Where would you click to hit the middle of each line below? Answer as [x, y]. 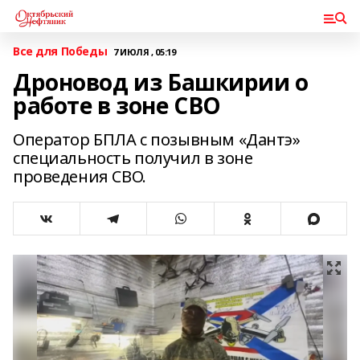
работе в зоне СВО [117, 105]
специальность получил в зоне [133, 158]
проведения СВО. [83, 176]
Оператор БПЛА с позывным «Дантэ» [157, 139]
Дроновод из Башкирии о [161, 82]
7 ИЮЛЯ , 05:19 [145, 51]
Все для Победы [60, 51]
